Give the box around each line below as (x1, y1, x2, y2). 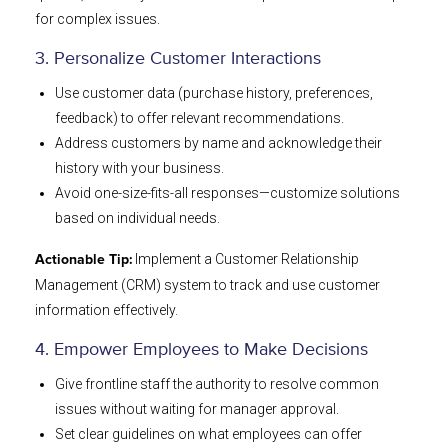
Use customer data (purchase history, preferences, (55, 85, 373, 102)
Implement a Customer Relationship (132, 251, 359, 268)
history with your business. (55, 160, 224, 177)
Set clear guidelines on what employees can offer (55, 426, 362, 443)
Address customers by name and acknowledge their (55, 135, 382, 152)
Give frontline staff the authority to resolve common (55, 376, 379, 393)
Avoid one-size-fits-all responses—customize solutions (55, 185, 400, 202)
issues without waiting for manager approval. (55, 401, 339, 418)
